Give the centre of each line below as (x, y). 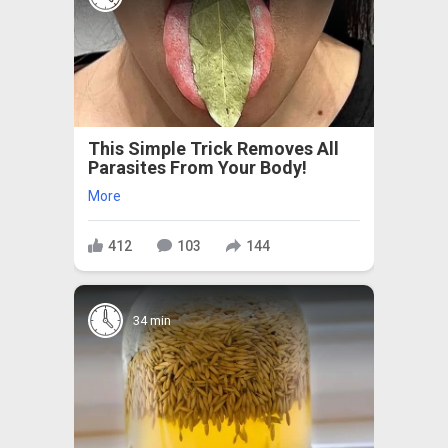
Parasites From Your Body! (197, 168)
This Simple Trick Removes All (213, 149)
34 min (152, 320)
